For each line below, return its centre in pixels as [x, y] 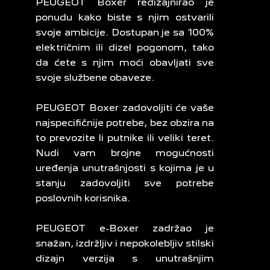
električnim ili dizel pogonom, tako [125, 47]
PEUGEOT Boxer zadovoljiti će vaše [125, 107]
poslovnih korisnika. [83, 198]
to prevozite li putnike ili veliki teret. [125, 137]
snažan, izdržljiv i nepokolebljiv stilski [125, 243]
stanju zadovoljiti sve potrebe [125, 183]
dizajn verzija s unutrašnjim [125, 258]
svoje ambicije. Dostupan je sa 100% [125, 32]
